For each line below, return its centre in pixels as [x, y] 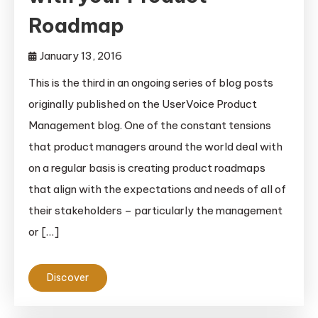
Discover [68, 278]
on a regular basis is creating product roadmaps [147, 168]
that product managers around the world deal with [155, 147]
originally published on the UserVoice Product [143, 104]
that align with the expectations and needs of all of [157, 190]
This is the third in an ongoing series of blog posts [151, 83]
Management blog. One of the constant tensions [150, 126]
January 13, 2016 [81, 56]
